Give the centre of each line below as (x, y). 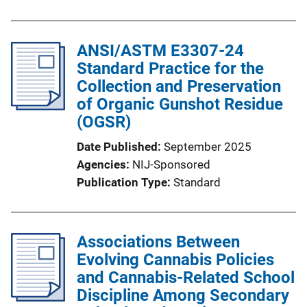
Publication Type (122, 182)
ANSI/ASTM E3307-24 (160, 51)
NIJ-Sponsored (171, 164)
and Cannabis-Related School (186, 278)
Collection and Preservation (179, 86)
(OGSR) (104, 122)
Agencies (101, 164)
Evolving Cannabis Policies (175, 260)
